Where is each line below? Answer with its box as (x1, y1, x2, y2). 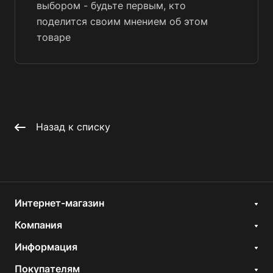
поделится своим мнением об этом (37, 15, 208, 28)
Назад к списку (36, 121, 110, 133)
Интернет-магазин (15, 197, 104, 210)
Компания (15, 219, 62, 232)
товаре (37, 31, 71, 44)
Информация (15, 241, 77, 253)
